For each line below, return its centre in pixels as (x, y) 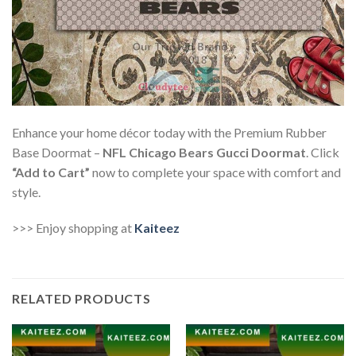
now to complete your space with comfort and (215, 172)
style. (26, 192)
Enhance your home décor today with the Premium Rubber (169, 132)
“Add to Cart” (51, 172)
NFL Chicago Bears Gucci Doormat (204, 152)
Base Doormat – (57, 152)
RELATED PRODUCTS (81, 299)
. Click (323, 152)
